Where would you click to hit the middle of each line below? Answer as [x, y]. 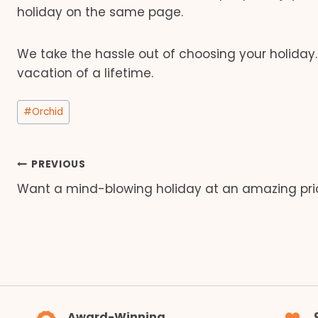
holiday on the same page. [100, 12]
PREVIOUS [59, 165]
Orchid [48, 112]
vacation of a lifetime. [85, 73]
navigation [74, 198]
